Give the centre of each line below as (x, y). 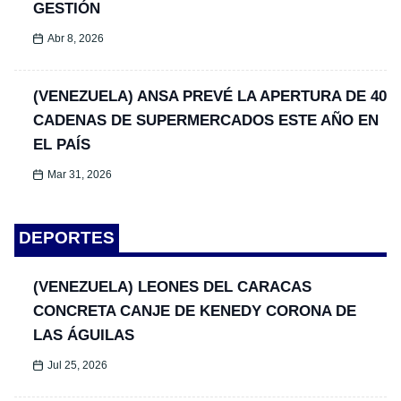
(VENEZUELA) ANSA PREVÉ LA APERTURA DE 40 (210, 96)
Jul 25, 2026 (78, 366)
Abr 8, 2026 (76, 38)
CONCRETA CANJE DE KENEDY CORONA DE (195, 311)
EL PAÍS (62, 144)
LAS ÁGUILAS (84, 336)
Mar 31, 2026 (80, 174)
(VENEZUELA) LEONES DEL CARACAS (172, 287)
